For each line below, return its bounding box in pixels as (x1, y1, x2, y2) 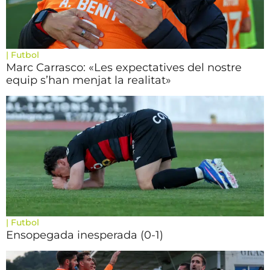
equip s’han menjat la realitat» (6, 74, 171, 87)
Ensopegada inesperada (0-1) (6, 228, 163, 242)
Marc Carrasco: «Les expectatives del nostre (6, 61, 242, 74)
